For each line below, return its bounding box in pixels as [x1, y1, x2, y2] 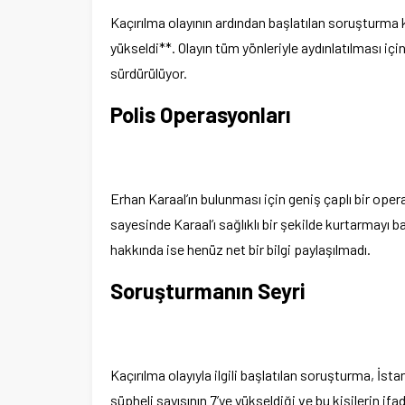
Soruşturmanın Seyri [110, 277, 306, 304]
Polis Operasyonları [110, 100, 291, 127]
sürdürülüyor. [110, 63, 187, 81]
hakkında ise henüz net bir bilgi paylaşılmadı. [110, 240, 371, 258]
